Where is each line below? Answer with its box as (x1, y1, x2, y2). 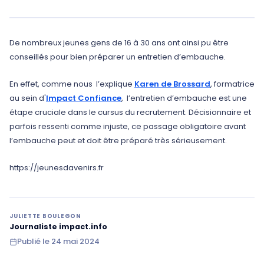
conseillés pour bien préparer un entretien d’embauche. (9, 51, 226, 62)
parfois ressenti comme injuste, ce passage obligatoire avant (9, 121, 246, 132)
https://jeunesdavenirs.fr (9, 162, 104, 173)
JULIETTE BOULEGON (9, 212, 81, 220)
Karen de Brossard (134, 78, 210, 90)
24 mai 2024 (51, 236, 100, 247)
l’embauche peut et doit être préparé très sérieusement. (9, 135, 227, 146)
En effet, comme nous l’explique (9, 78, 134, 90)
